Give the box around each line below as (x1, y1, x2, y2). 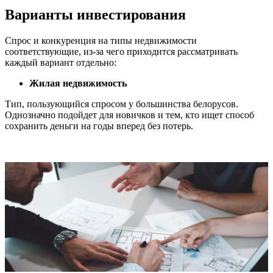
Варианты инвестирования (5, 6, 186, 23)
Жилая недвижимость (29, 77, 127, 88)
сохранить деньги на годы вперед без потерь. (5, 120, 193, 131)
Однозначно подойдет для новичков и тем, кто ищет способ (5, 109, 254, 120)
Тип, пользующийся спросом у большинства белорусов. (5, 98, 238, 109)
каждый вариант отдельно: (5, 57, 116, 68)
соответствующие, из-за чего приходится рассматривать (5, 46, 238, 57)
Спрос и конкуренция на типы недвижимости (5, 35, 197, 46)
